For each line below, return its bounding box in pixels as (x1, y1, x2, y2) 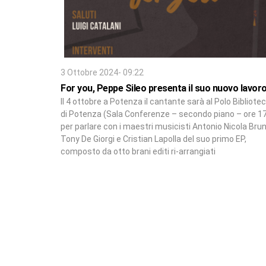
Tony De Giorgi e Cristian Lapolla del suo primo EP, (61, 134, 246, 144)
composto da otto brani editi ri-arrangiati (61, 146, 216, 156)
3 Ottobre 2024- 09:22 (61, 67, 144, 77)
